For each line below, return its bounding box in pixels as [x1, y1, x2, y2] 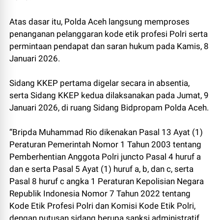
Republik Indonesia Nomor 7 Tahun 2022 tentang [9, 189, 191, 199]
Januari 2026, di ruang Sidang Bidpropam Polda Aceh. [9, 103, 209, 113]
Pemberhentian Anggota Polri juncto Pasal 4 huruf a [9, 152, 201, 162]
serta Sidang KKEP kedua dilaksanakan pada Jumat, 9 [9, 90, 209, 101]
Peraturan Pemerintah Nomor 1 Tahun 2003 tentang [9, 139, 202, 150]
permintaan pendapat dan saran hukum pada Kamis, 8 [9, 41, 209, 52]
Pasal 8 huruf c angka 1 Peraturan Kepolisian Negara [9, 176, 204, 187]
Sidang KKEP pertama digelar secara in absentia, [9, 78, 190, 88]
